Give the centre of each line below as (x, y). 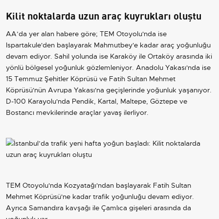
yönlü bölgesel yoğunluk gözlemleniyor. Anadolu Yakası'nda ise (108, 67)
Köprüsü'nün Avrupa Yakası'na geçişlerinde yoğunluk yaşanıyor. (109, 90)
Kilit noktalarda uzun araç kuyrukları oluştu (104, 15)
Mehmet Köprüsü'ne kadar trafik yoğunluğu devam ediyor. (100, 196)
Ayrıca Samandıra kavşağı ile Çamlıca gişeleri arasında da (99, 208)
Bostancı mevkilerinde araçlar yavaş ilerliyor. (78, 112)
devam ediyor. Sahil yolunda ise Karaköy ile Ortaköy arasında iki (109, 56)
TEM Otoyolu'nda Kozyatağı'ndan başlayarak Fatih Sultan (99, 185)
